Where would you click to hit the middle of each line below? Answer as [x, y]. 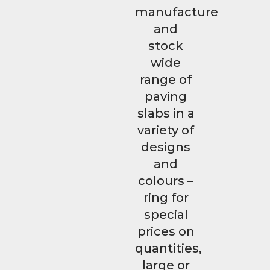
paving [166, 96]
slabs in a [166, 113]
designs [166, 147]
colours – [166, 181]
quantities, [168, 248]
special [166, 215]
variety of [166, 130]
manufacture [177, 12]
